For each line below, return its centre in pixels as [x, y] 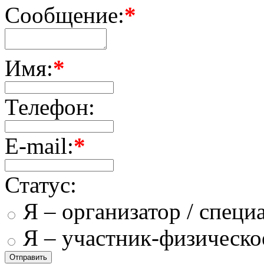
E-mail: [39, 146]
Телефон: [50, 107]
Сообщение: [65, 15]
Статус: [41, 184]
